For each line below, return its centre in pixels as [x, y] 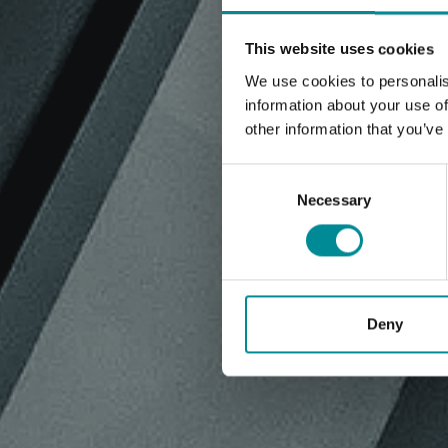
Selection [251, 199]
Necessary [334, 200]
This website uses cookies [339, 49]
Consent [249, 175]
